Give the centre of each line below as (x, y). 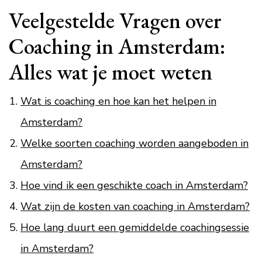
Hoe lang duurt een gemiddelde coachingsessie (135, 227)
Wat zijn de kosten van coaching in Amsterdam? (135, 206)
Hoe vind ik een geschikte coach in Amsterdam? (134, 185)
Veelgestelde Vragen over (115, 20)
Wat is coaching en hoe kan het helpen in (118, 101)
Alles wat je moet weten (111, 72)
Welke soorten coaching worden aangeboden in (135, 143)
